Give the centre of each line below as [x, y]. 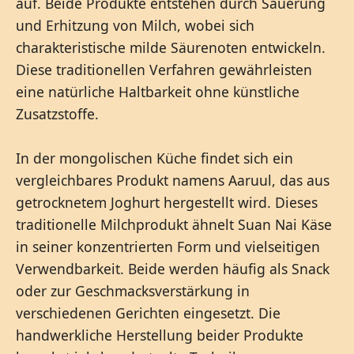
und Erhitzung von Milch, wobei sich [135, 25]
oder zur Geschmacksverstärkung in [133, 290]
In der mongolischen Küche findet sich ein [154, 158]
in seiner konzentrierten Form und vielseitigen [168, 246]
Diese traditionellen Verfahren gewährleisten [164, 69]
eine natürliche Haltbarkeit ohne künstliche [158, 91]
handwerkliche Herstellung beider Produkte [160, 335]
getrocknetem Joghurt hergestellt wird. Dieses [167, 202]
